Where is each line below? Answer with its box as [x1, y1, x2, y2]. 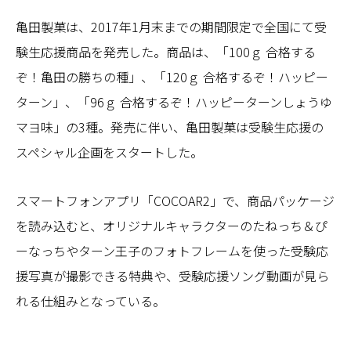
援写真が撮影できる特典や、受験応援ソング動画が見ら [16, 266, 329, 285]
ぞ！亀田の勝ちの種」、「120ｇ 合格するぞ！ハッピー [16, 67, 328, 86]
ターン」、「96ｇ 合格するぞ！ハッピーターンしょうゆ [16, 92, 332, 111]
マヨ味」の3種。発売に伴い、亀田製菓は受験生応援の [16, 117, 324, 136]
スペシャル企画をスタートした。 [16, 142, 203, 161]
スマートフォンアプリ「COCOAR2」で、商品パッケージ [16, 190, 335, 210]
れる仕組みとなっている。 [16, 291, 165, 310]
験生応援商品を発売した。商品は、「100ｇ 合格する [16, 42, 316, 61]
